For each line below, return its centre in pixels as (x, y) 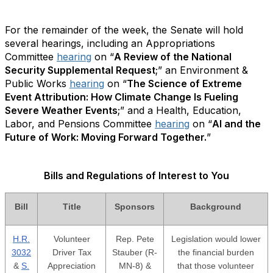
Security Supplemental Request (80, 70)
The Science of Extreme (184, 83)
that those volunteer (216, 266)
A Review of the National (173, 57)
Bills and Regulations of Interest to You (136, 175)
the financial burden (216, 252)
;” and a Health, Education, (179, 110)
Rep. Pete (135, 239)
